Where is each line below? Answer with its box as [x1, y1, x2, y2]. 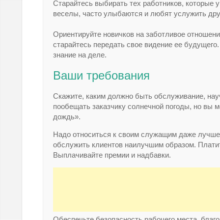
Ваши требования [53, 69, 150, 82]
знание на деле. [53, 51, 107, 59]
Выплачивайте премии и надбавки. [53, 151, 171, 159]
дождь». [53, 112, 81, 121]
